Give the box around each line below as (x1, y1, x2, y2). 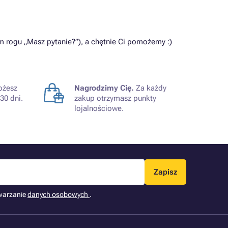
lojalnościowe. (74, 104, 124, 113)
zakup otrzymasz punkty (74, 94, 156, 103)
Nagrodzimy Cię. (74, 83, 134, 93)
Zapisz (154, 167, 177, 177)
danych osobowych (27, 190, 90, 198)
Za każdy (134, 83, 166, 93)
